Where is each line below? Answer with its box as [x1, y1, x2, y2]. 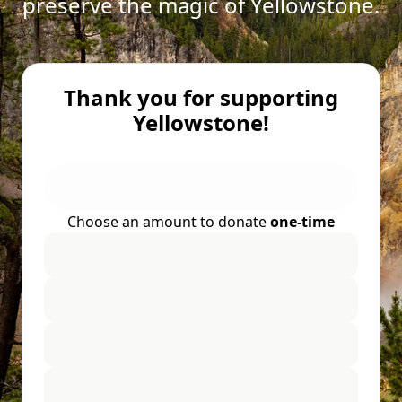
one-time [270, 212, 335, 232]
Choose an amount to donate [67, 212, 270, 232]
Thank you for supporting [64, 83, 338, 112]
